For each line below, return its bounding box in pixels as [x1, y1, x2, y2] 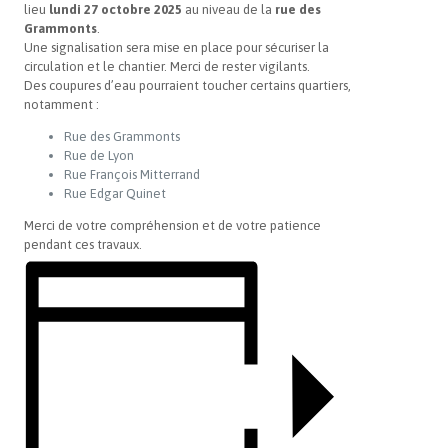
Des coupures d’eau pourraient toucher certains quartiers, [24, 77, 351, 93]
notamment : [24, 96, 99, 112]
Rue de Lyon [64, 147, 134, 163]
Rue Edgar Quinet [64, 185, 166, 201]
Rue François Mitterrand [64, 166, 200, 182]
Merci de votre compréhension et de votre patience [24, 217, 321, 233]
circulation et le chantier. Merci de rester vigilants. [24, 58, 310, 74]
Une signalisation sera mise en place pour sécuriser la [24, 39, 329, 55]
